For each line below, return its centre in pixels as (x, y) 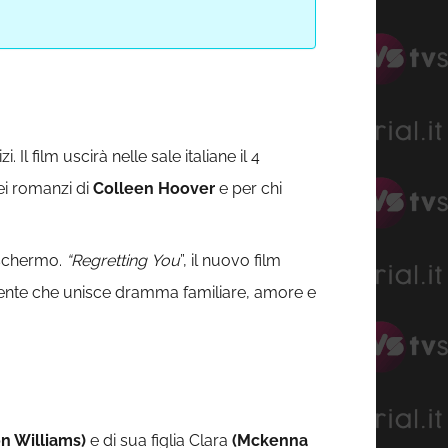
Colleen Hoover (154, 189)
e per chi (248, 189)
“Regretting (106, 261)
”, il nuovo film (230, 261)
